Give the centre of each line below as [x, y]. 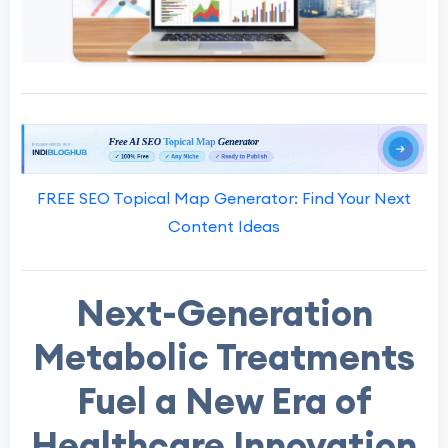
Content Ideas [224, 226]
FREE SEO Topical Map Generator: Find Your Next [224, 198]
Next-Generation [224, 313]
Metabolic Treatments [224, 357]
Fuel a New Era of [224, 401]
